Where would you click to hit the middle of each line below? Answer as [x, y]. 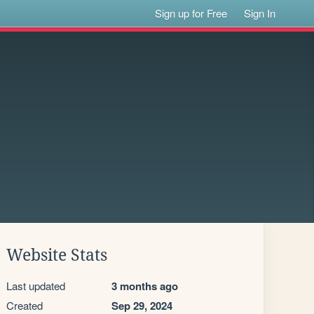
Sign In [260, 13]
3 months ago [145, 286]
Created [25, 305]
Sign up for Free [191, 13]
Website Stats [57, 255]
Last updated [36, 286]
